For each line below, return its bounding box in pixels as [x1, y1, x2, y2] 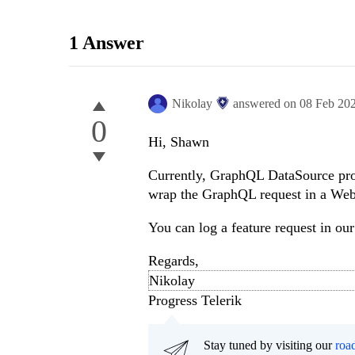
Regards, [148, 253, 199, 269]
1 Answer [69, 32, 144, 54]
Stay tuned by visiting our [204, 338, 335, 353]
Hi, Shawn [148, 134, 209, 151]
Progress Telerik [148, 292, 242, 309]
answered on [233, 97, 300, 111]
